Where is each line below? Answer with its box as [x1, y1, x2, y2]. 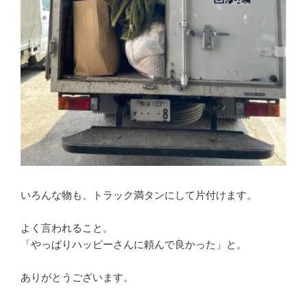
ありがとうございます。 [21, 271, 134, 284]
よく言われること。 [21, 222, 113, 234]
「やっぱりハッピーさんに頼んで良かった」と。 [21, 238, 247, 251]
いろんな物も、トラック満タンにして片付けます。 [21, 189, 257, 201]
